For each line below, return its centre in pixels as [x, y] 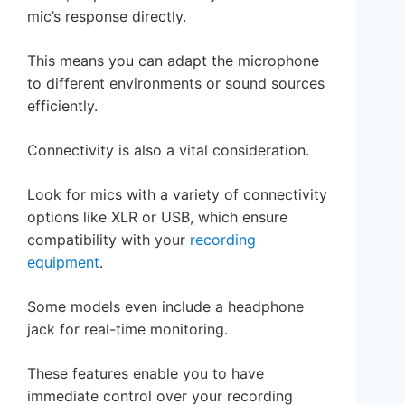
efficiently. [62, 105]
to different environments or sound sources [176, 83]
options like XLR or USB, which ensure [157, 217]
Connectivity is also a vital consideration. [168, 150]
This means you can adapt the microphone [173, 60]
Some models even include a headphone [165, 306]
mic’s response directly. [107, 16]
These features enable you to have [146, 373]
